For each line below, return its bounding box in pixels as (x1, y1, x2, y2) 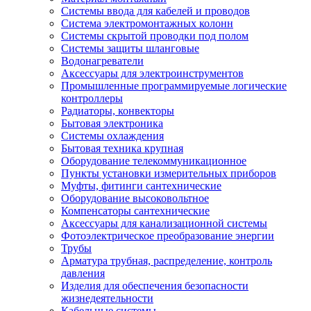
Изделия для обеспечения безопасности (61, 280, 249, 292)
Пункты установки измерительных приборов (61, 167, 276, 179)
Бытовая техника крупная (61, 142, 183, 154)
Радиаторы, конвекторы (61, 105, 174, 117)
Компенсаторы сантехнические (61, 205, 210, 217)
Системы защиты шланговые (61, 42, 199, 54)
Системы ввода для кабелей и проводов (61, 5, 250, 17)
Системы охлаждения (61, 130, 164, 142)
